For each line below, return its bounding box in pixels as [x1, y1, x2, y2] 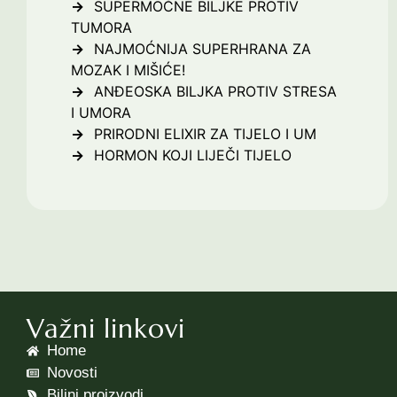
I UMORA [71, 104, 131, 122]
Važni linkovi [27, 312, 185, 346]
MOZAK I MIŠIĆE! [71, 61, 185, 80]
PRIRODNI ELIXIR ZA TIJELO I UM [94, 125, 316, 144]
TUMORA [71, 19, 132, 37]
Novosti [46, 364, 97, 382]
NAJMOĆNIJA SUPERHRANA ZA [94, 40, 311, 58]
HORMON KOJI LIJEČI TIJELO [94, 146, 292, 165]
